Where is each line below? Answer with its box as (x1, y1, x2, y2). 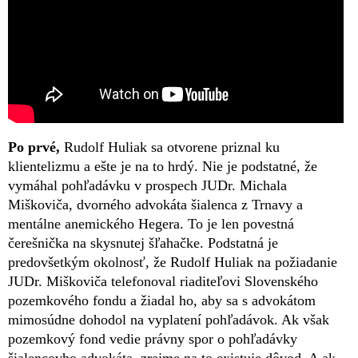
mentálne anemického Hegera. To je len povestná (8, 216, 294, 233)
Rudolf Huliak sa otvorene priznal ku (60, 139, 280, 156)
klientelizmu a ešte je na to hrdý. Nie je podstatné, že (8, 158, 317, 175)
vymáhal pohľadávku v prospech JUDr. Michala (8, 177, 287, 194)
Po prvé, (8, 139, 60, 156)
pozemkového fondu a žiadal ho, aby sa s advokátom (8, 292, 316, 309)
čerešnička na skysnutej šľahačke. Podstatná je (8, 235, 278, 252)
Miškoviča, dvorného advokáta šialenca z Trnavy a (8, 197, 303, 213)
